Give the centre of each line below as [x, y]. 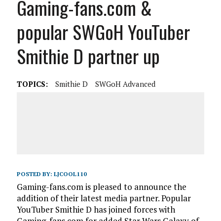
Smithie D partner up [88, 56]
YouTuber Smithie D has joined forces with [96, 209]
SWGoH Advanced [125, 84]
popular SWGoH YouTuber [103, 32]
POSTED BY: [35, 174]
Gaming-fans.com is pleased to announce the [101, 187]
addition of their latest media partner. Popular [104, 198]
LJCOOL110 [70, 174]
